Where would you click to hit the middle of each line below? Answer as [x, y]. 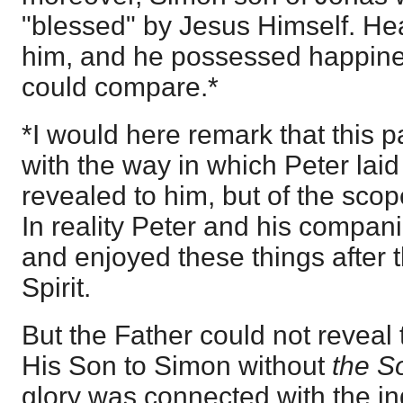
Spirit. [56, 287]
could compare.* [120, 86]
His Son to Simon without [177, 366]
